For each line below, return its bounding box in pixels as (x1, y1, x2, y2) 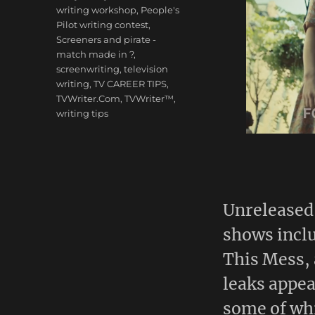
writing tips (56, 108, 109, 119)
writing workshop (56, 4, 137, 15)
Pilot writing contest (56, 19, 149, 30)
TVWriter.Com (56, 93, 121, 104)
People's (141, 4, 180, 15)
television (124, 63, 169, 75)
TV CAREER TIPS (94, 78, 167, 89)
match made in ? (56, 49, 134, 60)
